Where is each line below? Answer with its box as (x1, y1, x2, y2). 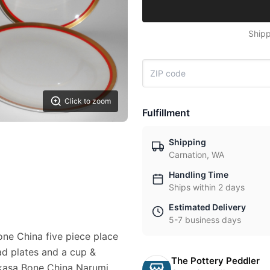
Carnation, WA (169, 149, 224, 160)
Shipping (169, 137, 206, 147)
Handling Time (169, 169, 228, 180)
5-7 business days (169, 215, 241, 225)
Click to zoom (64, 96, 111, 106)
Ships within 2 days (169, 182, 245, 192)
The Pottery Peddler (171, 255, 260, 266)
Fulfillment (142, 107, 190, 119)
